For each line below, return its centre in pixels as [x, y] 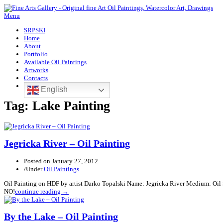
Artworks [36, 70]
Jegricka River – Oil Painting [67, 143]
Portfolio [36, 54]
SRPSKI [35, 30]
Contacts [36, 78]
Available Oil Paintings [55, 62]
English [53, 90]
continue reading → [42, 192]
